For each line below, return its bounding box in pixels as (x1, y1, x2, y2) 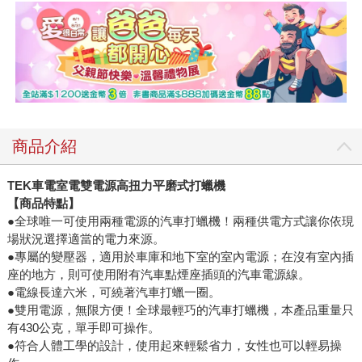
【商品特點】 (6, 196, 80, 211)
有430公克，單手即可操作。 (6, 321, 160, 335)
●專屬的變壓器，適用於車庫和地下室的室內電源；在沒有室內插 (6, 250, 354, 264)
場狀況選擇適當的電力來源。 (6, 232, 165, 246)
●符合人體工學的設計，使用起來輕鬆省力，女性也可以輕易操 (6, 339, 342, 353)
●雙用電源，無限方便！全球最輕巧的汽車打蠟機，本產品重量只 (6, 303, 354, 318)
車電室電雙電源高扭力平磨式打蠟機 (31, 179, 225, 193)
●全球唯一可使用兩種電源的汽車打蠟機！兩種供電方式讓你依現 (6, 214, 354, 229)
